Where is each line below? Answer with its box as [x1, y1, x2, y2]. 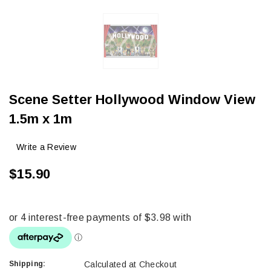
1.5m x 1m [9, 111, 72, 126]
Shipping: [9, 259, 46, 268]
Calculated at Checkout [84, 259, 177, 269]
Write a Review [16, 142, 76, 152]
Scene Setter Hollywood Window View [9, 91, 255, 107]
